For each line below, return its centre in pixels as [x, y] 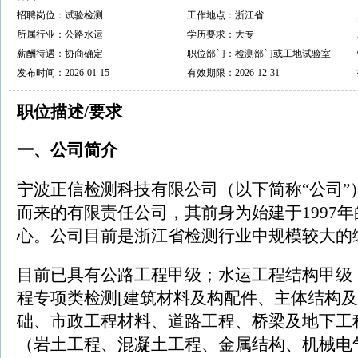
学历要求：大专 [221, 34]
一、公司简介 [67, 150]
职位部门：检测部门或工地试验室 [259, 54]
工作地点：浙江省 [225, 15]
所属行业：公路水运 [60, 34]
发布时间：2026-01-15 [63, 73]
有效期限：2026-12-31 [233, 73]
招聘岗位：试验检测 [60, 15]
